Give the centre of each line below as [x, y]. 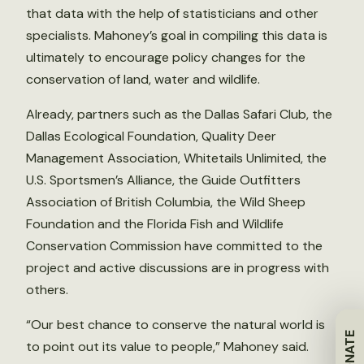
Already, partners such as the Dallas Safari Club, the [179, 114]
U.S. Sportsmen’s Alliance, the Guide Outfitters [163, 180]
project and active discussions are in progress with [178, 268]
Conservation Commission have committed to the [174, 246]
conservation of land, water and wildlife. [143, 79]
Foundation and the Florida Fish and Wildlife [155, 224]
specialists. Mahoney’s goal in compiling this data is [177, 35]
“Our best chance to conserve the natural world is [175, 325]
